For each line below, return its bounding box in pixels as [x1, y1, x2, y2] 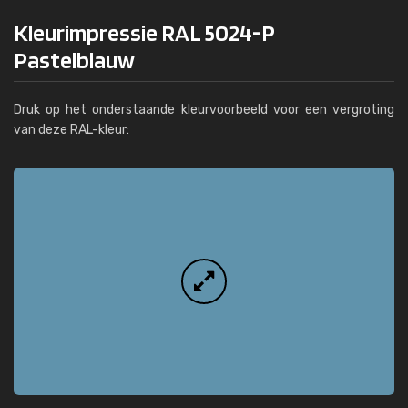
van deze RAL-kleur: [14, 122, 129, 138]
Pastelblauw [14, 46, 135, 74]
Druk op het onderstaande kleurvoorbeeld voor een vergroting [14, 102, 394, 117]
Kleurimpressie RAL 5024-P [14, 18, 275, 46]
